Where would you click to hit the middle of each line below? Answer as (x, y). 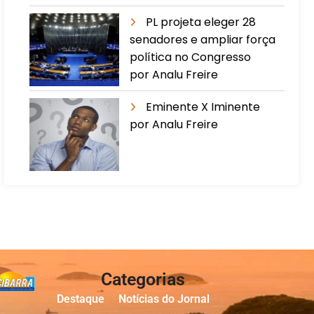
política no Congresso (191, 57)
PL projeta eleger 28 (201, 22)
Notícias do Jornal (164, 299)
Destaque (81, 299)
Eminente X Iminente (203, 107)
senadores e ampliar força (203, 39)
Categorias (143, 279)
